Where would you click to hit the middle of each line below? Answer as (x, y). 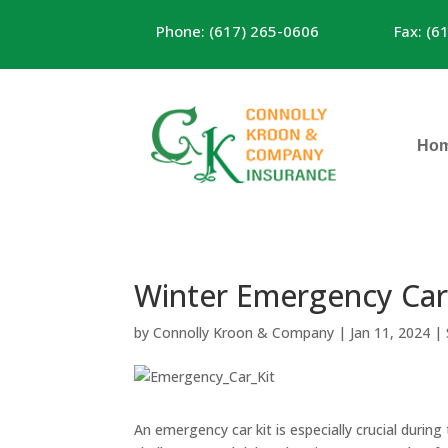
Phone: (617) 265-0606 (238, 30)
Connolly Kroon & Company (244, 332)
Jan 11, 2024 (390, 332)
